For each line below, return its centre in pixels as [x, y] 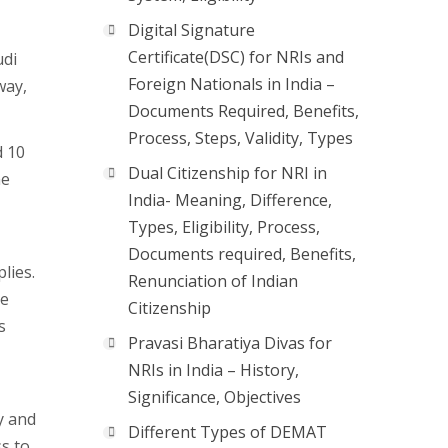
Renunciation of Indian [213, 281]
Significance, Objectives [214, 397]
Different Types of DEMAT [227, 432]
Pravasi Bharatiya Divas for [230, 343]
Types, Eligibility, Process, [224, 227]
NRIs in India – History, [213, 370]
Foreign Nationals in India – [231, 84]
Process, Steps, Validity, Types [240, 138]
